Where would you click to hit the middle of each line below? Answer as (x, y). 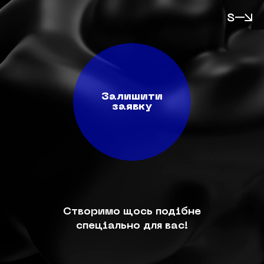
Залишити (132, 97)
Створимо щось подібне (132, 212)
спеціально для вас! (132, 226)
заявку (132, 107)
